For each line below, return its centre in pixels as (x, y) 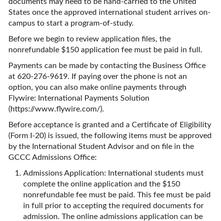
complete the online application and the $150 (102, 184)
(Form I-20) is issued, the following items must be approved (110, 136)
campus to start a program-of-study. (71, 23)
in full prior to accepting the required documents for (113, 206)
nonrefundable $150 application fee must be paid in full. (105, 50)
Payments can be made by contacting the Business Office (107, 66)
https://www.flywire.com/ (55, 109)
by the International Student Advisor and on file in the (101, 147)
